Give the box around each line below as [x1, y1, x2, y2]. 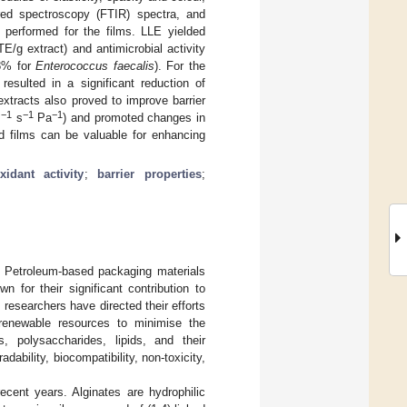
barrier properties [97, 166, 203, 181]
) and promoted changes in [63, 110, 206, 124]
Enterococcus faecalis [35, 58, 154, 73]
